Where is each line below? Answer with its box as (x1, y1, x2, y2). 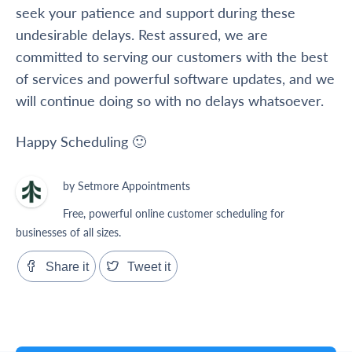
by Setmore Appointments (63, 178, 190, 194)
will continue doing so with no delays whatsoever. (16, 90, 324, 111)
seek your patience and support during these (16, 2, 295, 23)
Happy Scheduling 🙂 (16, 131, 146, 152)
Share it (45, 260, 89, 274)
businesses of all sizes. (16, 224, 121, 240)
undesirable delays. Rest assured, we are (16, 24, 268, 45)
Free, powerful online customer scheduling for (63, 205, 284, 222)
